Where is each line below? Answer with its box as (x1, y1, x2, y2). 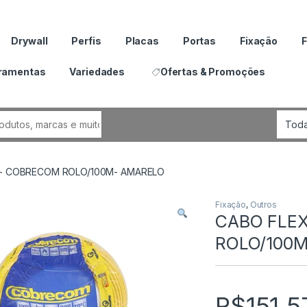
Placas (125, 34, 159, 47)
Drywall (11, 34, 48, 47)
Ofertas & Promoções (160, 65, 266, 77)
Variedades (69, 65, 125, 77)
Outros (249, 199, 277, 210)
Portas (182, 34, 216, 47)
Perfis (71, 34, 101, 47)
